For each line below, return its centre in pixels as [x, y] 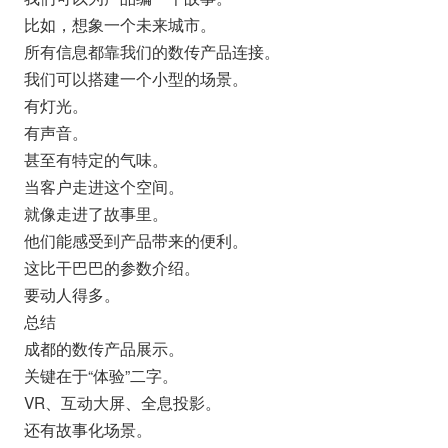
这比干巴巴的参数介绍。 [111, 266]
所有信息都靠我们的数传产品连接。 [151, 50]
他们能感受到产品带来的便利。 [135, 239]
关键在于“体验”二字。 [100, 374]
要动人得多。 [71, 293]
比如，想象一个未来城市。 [119, 23]
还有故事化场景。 [87, 428]
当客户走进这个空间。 [103, 185]
